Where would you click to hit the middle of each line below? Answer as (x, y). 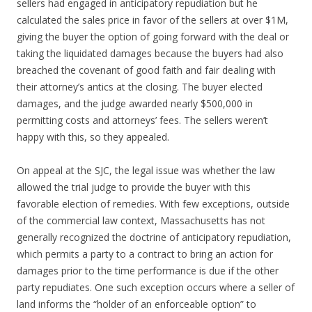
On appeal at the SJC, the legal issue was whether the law (146, 170)
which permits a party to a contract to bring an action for (145, 253)
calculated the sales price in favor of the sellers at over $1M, (153, 19)
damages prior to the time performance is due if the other (148, 270)
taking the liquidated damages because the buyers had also (150, 53)
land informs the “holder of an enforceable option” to (136, 304)
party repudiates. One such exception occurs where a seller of (156, 287)
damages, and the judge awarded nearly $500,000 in (135, 103)
